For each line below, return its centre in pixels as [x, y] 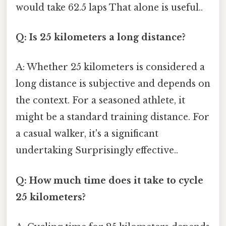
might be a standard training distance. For [112, 117]
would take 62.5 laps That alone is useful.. [109, 7]
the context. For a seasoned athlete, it [100, 101]
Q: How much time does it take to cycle [109, 180]
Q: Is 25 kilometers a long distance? [101, 38]
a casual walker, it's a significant [87, 134]
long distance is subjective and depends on [113, 84]
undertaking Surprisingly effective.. [97, 151]
